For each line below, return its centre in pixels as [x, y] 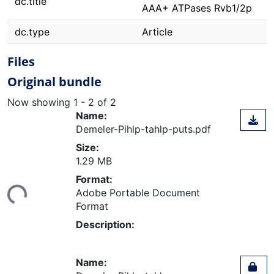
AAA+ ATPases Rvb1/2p [197, 8]
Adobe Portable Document [138, 192]
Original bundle [54, 82]
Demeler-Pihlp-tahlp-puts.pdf [143, 129]
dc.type [32, 32]
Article [157, 32]
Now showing [40, 102]
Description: [105, 224]
